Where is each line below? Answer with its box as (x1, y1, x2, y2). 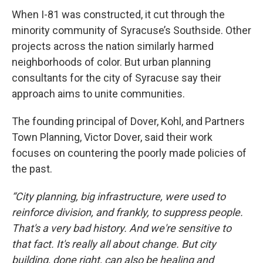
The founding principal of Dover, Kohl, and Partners (12, 115, 245, 127)
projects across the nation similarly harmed (12, 40, 214, 52)
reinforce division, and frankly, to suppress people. (12, 206, 243, 218)
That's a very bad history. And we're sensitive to (12, 222, 231, 234)
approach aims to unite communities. (12, 87, 185, 100)
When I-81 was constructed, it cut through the (12, 8, 225, 21)
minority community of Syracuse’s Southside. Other (12, 24, 251, 36)
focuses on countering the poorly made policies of (12, 147, 247, 159)
